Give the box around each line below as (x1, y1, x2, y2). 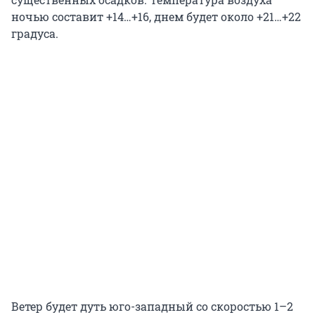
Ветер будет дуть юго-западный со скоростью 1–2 (11, 298, 293, 314)
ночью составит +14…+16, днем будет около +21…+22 (11, 8, 301, 24)
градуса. (11, 25, 58, 41)
